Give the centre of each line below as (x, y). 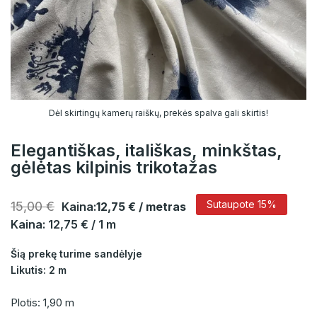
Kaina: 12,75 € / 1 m (63, 225)
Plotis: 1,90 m (42, 303)
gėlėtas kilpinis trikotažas (114, 168)
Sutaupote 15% (242, 204)
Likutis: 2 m (39, 270)
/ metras (162, 207)
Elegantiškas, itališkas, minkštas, (146, 151)
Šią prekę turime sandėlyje (76, 254)
